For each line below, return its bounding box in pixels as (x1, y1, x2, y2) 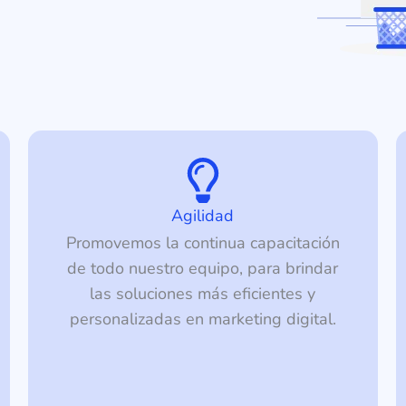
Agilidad (171, 205, 235, 227)
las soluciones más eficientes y (90, 283, 316, 305)
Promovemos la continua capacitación (65, 232, 340, 255)
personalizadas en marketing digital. (69, 308, 336, 331)
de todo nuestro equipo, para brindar (67, 257, 339, 280)
